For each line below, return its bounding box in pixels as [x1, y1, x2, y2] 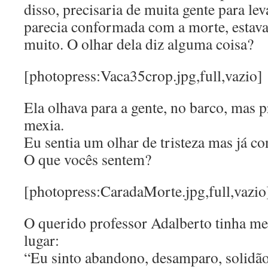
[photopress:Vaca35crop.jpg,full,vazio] [24, 65, 263, 86]
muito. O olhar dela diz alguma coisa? [24, 33, 254, 54]
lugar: [24, 230, 59, 250]
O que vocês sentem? [24, 149, 151, 169]
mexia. [24, 114, 64, 135]
